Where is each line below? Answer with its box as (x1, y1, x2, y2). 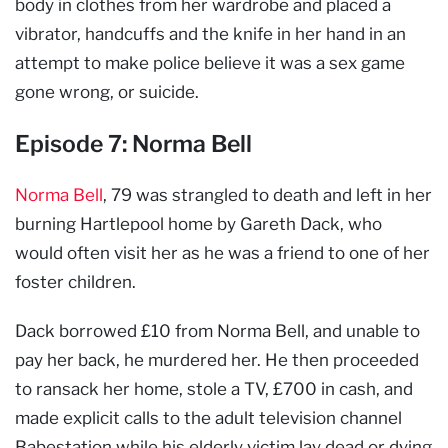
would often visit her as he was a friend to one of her (15, 242, 430, 263)
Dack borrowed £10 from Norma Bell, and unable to (15, 320, 420, 341)
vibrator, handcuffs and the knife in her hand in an (15, 23, 406, 44)
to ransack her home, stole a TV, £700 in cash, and (15, 378, 413, 399)
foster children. (15, 271, 136, 292)
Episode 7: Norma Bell (15, 129, 252, 158)
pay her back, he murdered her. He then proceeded (15, 349, 419, 370)
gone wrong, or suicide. (15, 81, 199, 102)
